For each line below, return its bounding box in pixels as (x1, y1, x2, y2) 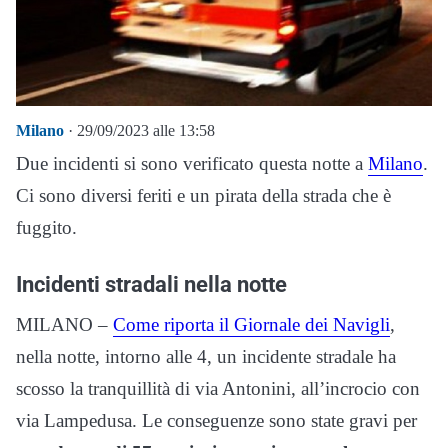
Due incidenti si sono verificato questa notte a (16, 152, 368, 174)
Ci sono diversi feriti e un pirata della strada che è (16, 184, 391, 206)
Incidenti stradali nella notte (16, 270, 287, 297)
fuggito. (16, 216, 77, 238)
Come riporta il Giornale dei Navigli (113, 313, 390, 335)
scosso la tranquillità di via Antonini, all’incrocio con (16, 377, 420, 399)
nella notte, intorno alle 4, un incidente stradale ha (16, 345, 396, 367)
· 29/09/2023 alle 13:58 (64, 121, 215, 139)
